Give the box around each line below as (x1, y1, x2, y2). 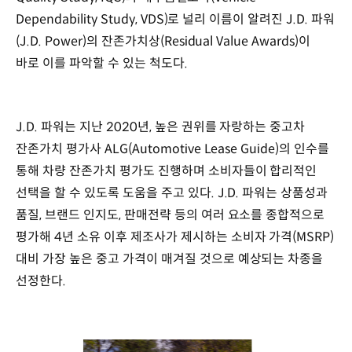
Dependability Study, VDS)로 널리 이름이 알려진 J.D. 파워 (16, 10, 335, 27)
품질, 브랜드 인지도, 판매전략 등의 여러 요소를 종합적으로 (16, 207, 325, 224)
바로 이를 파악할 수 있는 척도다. (16, 54, 188, 71)
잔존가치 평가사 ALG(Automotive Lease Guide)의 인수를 (16, 141, 330, 158)
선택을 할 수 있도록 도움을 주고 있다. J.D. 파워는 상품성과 (16, 185, 328, 202)
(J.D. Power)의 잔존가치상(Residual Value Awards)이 (16, 32, 311, 49)
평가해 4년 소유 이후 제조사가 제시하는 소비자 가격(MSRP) (16, 229, 335, 246)
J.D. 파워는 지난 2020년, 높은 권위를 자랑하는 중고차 (16, 119, 306, 136)
